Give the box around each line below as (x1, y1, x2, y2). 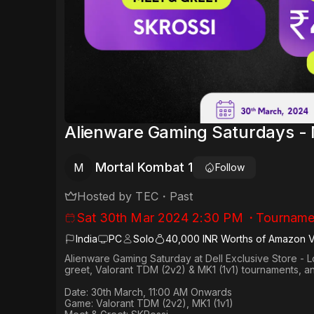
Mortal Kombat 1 (95, 160, 193, 175)
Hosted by (77, 189, 136, 204)
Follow (214, 161, 245, 174)
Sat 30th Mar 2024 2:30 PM (77, 210, 244, 226)
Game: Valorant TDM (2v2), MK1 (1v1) (64, 297, 233, 310)
